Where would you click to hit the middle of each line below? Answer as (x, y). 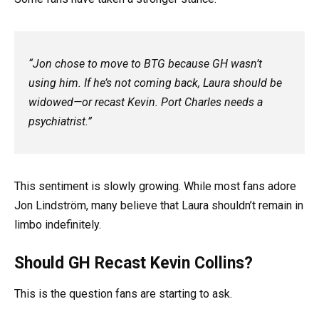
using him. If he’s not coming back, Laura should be (155, 83)
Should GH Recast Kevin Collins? (134, 263)
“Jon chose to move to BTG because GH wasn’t (145, 64)
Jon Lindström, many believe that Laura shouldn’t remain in (159, 206)
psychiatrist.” (60, 122)
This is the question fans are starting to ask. (123, 294)
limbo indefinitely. (58, 225)
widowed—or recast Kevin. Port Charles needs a (146, 103)
